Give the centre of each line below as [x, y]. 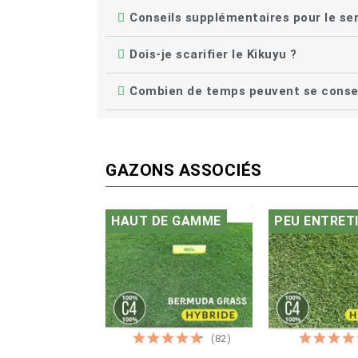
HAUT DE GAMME [166, 221]
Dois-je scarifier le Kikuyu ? [213, 55]
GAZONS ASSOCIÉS [184, 171]
